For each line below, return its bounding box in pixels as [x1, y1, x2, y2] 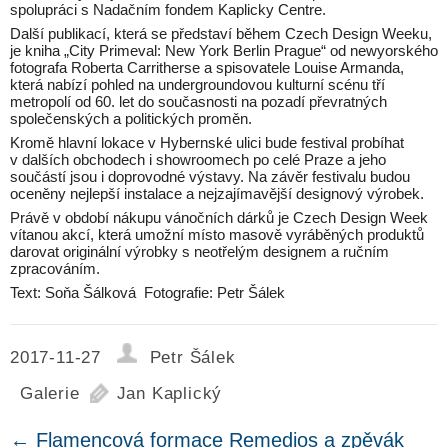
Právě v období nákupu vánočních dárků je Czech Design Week [10, 209, 428, 227]
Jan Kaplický [116, 384, 223, 404]
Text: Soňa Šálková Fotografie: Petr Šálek [10, 284, 285, 302]
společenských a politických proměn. [10, 110, 252, 128]
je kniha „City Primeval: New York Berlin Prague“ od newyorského [10, 42, 438, 60]
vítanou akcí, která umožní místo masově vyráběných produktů [10, 226, 424, 244]
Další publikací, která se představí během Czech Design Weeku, [10, 25, 432, 43]
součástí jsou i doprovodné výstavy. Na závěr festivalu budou [10, 168, 410, 186]
